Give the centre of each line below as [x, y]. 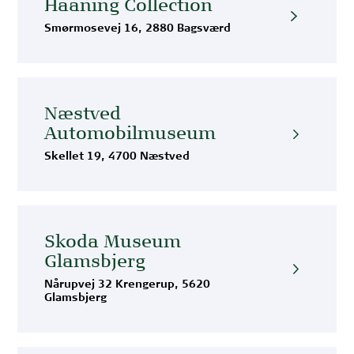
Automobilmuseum [130, 134]
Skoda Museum [113, 242]
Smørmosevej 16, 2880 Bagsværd [138, 29]
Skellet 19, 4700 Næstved [117, 157]
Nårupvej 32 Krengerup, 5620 [128, 285]
